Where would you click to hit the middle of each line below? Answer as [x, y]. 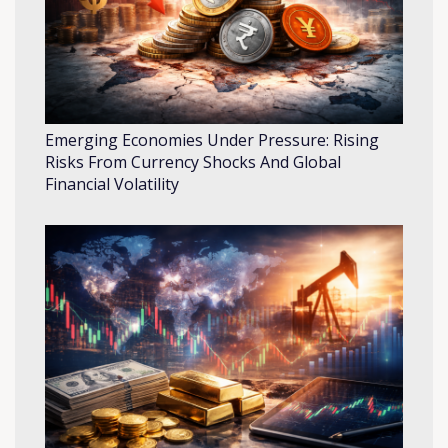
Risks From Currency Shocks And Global [193, 162]
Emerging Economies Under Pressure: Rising [212, 140]
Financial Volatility [112, 184]
